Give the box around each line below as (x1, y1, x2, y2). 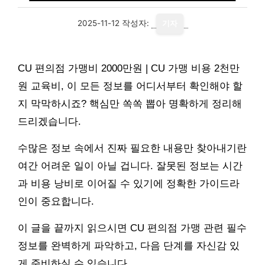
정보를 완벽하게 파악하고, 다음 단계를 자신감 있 (18, 240, 240, 251)
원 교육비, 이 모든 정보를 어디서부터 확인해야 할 (18, 80, 243, 92)
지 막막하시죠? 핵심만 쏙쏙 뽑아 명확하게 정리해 (18, 98, 242, 109)
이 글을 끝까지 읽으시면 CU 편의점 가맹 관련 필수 (18, 222, 247, 234)
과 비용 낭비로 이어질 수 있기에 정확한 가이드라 (18, 178, 240, 189)
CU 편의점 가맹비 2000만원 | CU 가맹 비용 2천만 (18, 63, 240, 74)
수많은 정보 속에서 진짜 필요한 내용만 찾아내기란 (18, 143, 247, 154)
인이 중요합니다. (18, 196, 94, 207)
